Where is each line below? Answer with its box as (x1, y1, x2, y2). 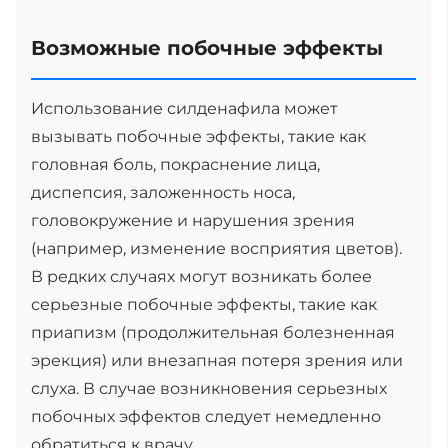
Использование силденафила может (31, 99, 338, 118)
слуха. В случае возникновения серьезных (31, 379, 387, 398)
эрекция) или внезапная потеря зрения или (31, 351, 403, 370)
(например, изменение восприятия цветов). (31, 239, 402, 258)
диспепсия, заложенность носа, (31, 183, 295, 202)
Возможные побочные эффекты (31, 36, 383, 60)
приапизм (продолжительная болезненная (31, 323, 395, 342)
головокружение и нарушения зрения (31, 211, 355, 230)
